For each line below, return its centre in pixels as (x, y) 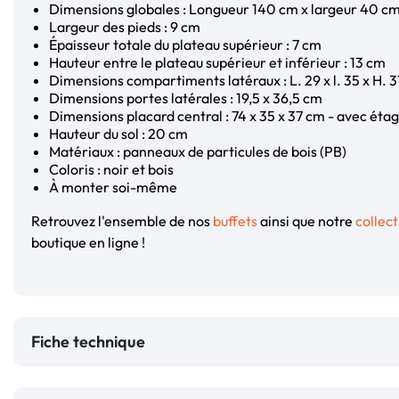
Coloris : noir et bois (111, 169)
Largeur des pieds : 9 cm (125, 26)
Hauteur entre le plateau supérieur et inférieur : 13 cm (217, 62)
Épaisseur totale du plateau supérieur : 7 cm (185, 44)
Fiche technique (88, 341)
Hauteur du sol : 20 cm (118, 133)
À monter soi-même (113, 187)
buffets (235, 220)
